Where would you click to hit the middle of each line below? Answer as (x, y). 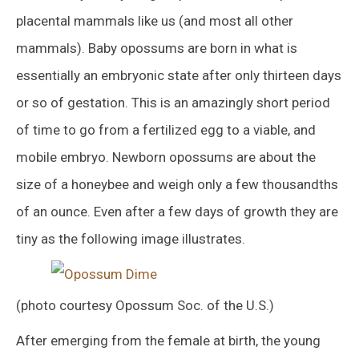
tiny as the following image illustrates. (131, 238)
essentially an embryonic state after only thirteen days (179, 75)
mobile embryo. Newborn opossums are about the (166, 157)
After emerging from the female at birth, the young (168, 340)
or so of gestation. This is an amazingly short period (173, 102)
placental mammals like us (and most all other (155, 20)
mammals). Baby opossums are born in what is (157, 48)
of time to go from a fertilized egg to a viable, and (166, 129)
